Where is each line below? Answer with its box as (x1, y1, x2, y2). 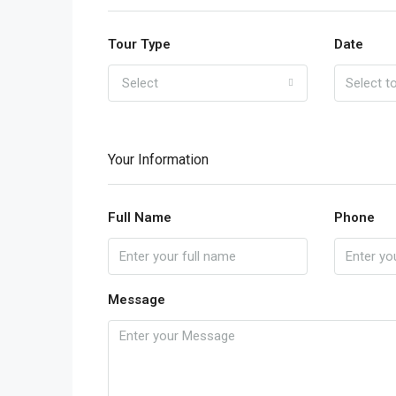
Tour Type (108, 36, 171, 52)
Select (122, 75, 158, 91)
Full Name (108, 209, 171, 225)
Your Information (108, 151, 209, 168)
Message (108, 292, 165, 308)
